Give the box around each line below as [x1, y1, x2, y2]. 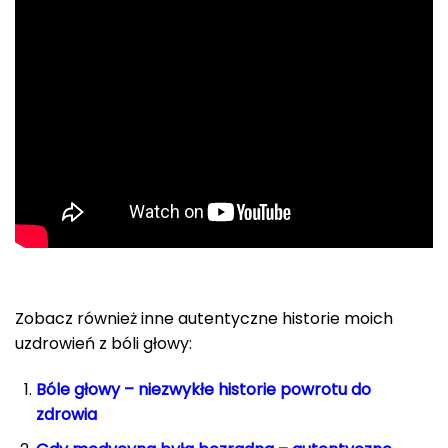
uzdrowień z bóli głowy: [15, 332, 192, 356]
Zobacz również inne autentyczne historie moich [15, 307, 393, 331]
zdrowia [35, 403, 97, 427]
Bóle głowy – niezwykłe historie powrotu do [35, 378, 371, 402]
